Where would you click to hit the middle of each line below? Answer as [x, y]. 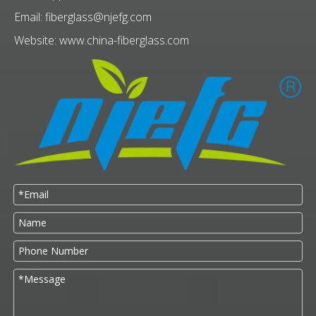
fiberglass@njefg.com [98, 17]
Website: [37, 40]
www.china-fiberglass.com [124, 40]
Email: [30, 17]
